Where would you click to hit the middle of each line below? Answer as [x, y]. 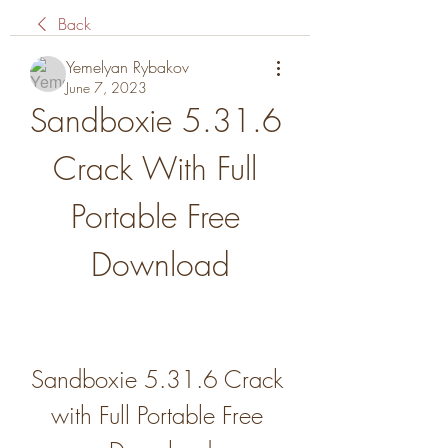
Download [160, 264]
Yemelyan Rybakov [127, 67]
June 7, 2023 [106, 87]
